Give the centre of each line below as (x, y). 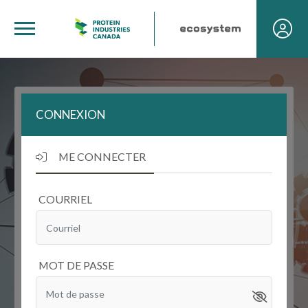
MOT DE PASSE (76, 265)
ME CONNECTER (101, 156)
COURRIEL (65, 199)
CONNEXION (70, 114)
